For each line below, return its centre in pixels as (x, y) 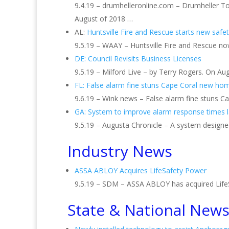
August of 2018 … (104, 19)
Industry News (120, 151)
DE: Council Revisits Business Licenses (138, 59)
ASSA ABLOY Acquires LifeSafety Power (141, 170)
